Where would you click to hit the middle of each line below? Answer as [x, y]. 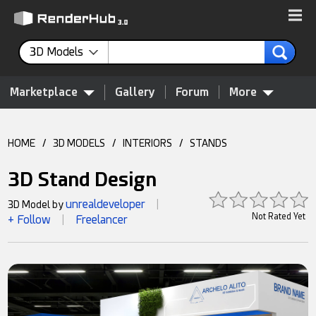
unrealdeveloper [106, 204]
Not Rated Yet [278, 217]
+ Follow [30, 220]
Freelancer [102, 220]
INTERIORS [148, 143]
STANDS [209, 143]
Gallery [135, 92]
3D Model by [37, 205]
